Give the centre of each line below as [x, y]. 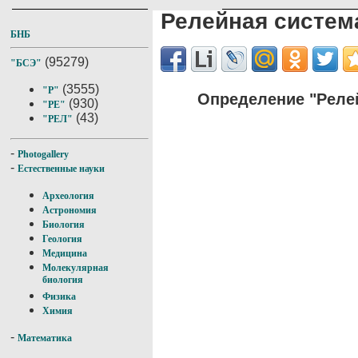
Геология [62, 239]
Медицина [65, 253]
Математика [45, 338]
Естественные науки [61, 169]
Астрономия [70, 210]
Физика [59, 296]
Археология [68, 196]
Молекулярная [76, 268]
